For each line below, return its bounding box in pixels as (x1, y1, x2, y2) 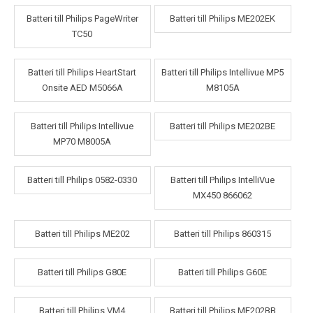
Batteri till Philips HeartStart (28, 67, 137, 78)
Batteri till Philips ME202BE (170, 121, 276, 132)
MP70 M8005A (53, 136, 112, 147)
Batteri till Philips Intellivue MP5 (161, 67, 284, 78)
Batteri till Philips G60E (178, 267, 268, 278)
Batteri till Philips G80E (38, 267, 127, 278)
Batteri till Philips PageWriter (26, 13, 138, 24)
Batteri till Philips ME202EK (170, 13, 276, 24)
